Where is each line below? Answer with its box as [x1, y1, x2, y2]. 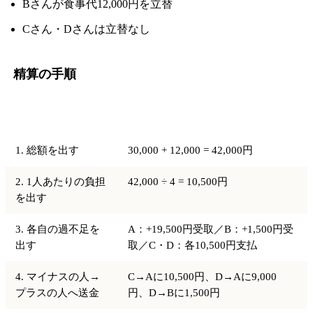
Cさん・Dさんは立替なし [22, 23, 150, 36]
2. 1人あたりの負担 [15, 176, 106, 188]
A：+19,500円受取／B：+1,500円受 [128, 224, 294, 235]
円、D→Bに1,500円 [128, 287, 221, 299]
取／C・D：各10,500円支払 [128, 240, 258, 252]
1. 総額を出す [15, 145, 80, 156]
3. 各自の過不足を [15, 224, 101, 235]
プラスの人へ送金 [15, 287, 100, 299]
